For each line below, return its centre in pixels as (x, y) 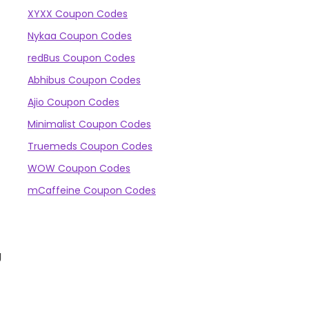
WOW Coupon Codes (79, 168)
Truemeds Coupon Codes (90, 146)
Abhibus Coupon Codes (84, 80)
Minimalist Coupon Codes (89, 124)
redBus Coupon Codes (81, 58)
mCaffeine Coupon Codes (92, 190)
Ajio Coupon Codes (73, 102)
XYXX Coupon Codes (78, 14)
